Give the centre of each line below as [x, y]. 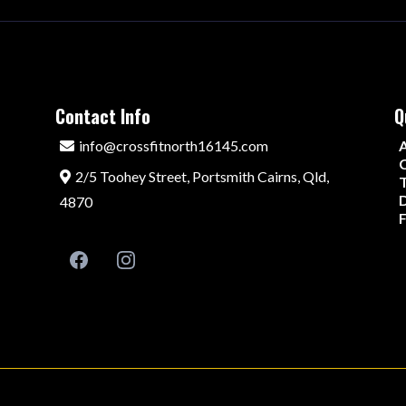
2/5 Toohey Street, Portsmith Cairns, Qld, [202, 177]
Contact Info [102, 116]
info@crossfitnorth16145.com [173, 146]
